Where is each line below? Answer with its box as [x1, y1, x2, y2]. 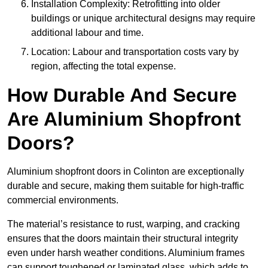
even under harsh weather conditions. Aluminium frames [7, 248, 245, 258]
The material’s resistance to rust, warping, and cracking [7, 219, 240, 230]
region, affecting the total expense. [31, 61, 176, 72]
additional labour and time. [31, 28, 144, 38]
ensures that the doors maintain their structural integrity [7, 233, 238, 244]
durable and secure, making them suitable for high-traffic [7, 181, 244, 191]
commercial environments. [7, 195, 121, 206]
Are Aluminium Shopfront [7, 108, 241, 130]
